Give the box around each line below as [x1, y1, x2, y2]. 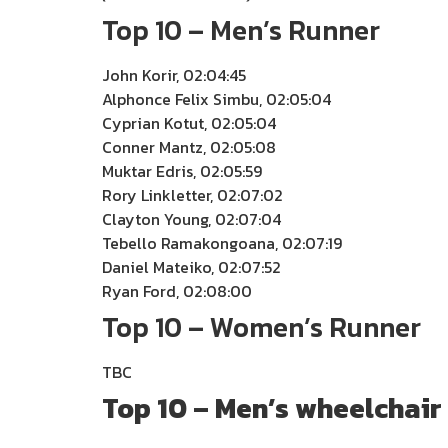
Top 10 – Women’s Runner [102, 306, 421, 348]
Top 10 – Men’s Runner [102, 9, 380, 51]
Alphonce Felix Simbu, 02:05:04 [102, 87, 331, 111]
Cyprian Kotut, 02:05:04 [102, 111, 276, 135]
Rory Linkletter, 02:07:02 [102, 183, 283, 207]
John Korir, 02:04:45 [102, 63, 246, 87]
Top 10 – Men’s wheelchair [102, 387, 442, 429]
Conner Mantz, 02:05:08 [102, 135, 276, 159]
